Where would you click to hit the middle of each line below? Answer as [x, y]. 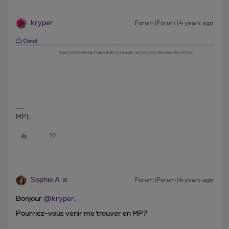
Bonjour [30, 199]
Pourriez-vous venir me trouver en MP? [82, 213]
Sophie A [45, 180]
